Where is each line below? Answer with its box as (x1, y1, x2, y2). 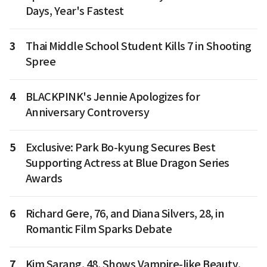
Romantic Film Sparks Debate (25, 222, 172, 237)
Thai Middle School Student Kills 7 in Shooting (25, 39, 252, 54)
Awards (25, 172, 63, 186)
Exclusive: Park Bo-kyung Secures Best (25, 141, 215, 155)
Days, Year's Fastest (25, 4, 124, 18)
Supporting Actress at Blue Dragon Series (25, 156, 229, 170)
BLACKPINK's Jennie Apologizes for (25, 90, 200, 104)
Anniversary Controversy (25, 105, 149, 120)
